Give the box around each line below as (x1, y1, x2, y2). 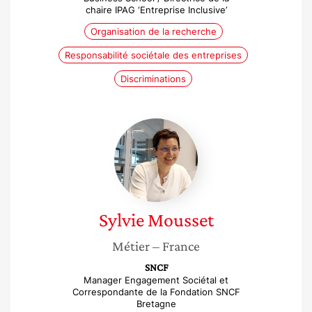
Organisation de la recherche (90, 26, 217, 37)
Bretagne (136, 298, 176, 309)
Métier (112, 238, 150, 253)
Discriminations (120, 73, 186, 84)
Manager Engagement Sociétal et (84, 274, 228, 286)
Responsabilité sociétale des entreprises (65, 49, 242, 61)
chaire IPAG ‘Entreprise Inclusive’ (85, 4, 227, 15)
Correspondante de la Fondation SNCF (72, 286, 240, 297)
